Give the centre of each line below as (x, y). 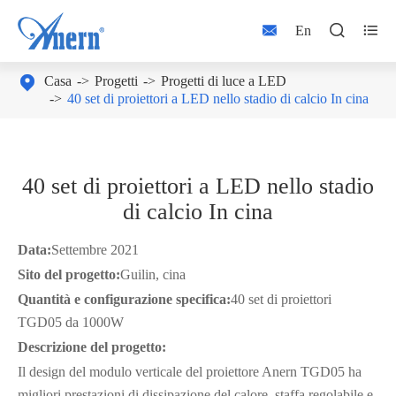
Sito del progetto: (69, 274)
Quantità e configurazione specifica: (124, 299)
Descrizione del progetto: (92, 347)
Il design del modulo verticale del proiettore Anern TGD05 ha (190, 372)
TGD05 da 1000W (71, 322)
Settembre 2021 (95, 250)
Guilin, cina (153, 274)
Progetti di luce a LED (224, 81)
